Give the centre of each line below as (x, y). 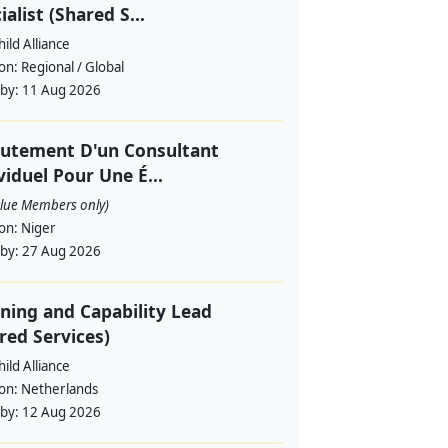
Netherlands (59, 389)
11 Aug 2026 (61, 90)
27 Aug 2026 (61, 251)
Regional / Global (72, 67)
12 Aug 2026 (61, 412)
